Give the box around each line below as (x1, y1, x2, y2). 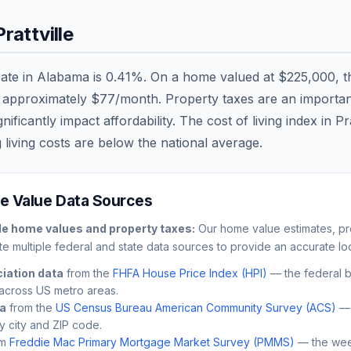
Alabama (37, 68, 89, 85)
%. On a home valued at (131, 68, 278, 85)
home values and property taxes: (9, 221, 195, 235)
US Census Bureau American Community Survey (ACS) (56, 300, 336, 314)
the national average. (134, 134, 262, 150)
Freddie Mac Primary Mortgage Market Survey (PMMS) (9, 335, 295, 349)
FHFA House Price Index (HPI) (113, 266, 267, 280)
